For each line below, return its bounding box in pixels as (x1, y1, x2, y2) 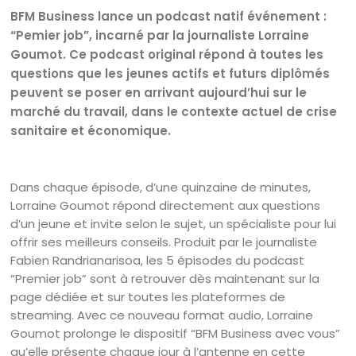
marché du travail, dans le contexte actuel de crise (10, 103, 338, 120)
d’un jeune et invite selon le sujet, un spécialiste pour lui (10, 215, 337, 232)
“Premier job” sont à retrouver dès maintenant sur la (10, 270, 320, 287)
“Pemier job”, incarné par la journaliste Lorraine (10, 27, 310, 44)
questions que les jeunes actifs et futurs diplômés (10, 65, 331, 82)
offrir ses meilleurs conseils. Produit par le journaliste (10, 234, 318, 250)
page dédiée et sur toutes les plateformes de (10, 288, 286, 305)
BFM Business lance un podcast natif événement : (10, 8, 327, 25)
